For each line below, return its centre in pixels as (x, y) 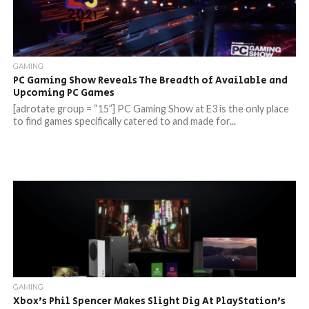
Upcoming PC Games (63, 93)
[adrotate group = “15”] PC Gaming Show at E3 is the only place (151, 109)
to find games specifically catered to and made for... (124, 121)
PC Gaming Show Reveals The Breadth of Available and (150, 80)
